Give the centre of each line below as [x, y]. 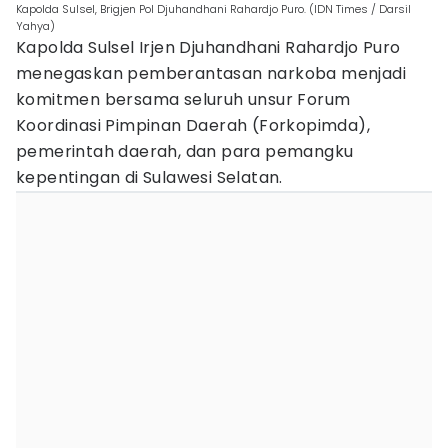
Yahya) [35, 26]
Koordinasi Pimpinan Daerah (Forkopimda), [193, 125]
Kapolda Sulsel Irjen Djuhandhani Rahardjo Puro [208, 47]
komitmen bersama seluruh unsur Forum [183, 99]
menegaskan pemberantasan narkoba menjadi [211, 73]
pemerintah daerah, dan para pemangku [185, 151]
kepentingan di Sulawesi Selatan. [149, 177]
